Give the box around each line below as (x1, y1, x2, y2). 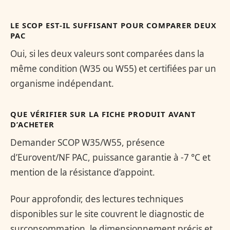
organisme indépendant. (10, 77, 114, 89)
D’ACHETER (10, 119, 54, 130)
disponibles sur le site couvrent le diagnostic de (10, 207, 204, 220)
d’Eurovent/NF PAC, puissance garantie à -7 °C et (10, 151, 210, 164)
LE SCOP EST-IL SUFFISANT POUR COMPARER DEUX (10, 20, 217, 30)
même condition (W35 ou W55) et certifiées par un (10, 62, 216, 74)
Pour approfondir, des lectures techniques (10, 193, 183, 205)
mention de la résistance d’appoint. (10, 166, 155, 179)
